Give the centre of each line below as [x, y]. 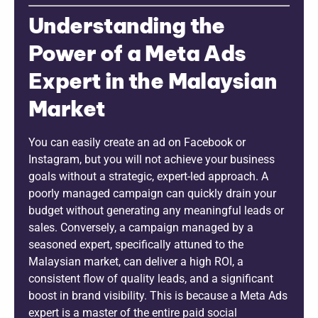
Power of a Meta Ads [137, 53]
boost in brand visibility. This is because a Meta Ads [158, 295]
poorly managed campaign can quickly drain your [152, 193]
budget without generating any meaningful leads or [156, 210]
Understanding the [127, 25]
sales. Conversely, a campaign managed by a [141, 227]
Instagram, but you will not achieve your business [152, 159]
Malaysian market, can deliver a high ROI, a [136, 261]
